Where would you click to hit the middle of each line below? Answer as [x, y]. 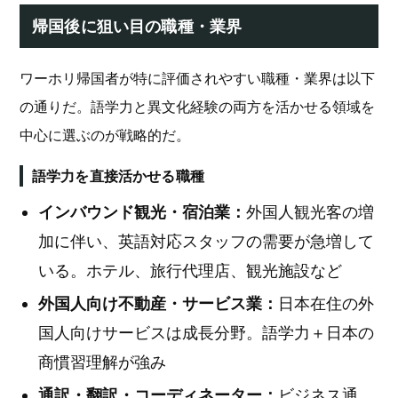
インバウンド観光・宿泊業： [142, 212]
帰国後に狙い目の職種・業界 [137, 26]
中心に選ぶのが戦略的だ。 [105, 135]
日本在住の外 [326, 303]
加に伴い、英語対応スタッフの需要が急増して [206, 241]
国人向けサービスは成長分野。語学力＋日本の [206, 333]
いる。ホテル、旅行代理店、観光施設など [190, 271]
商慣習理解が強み [102, 362]
